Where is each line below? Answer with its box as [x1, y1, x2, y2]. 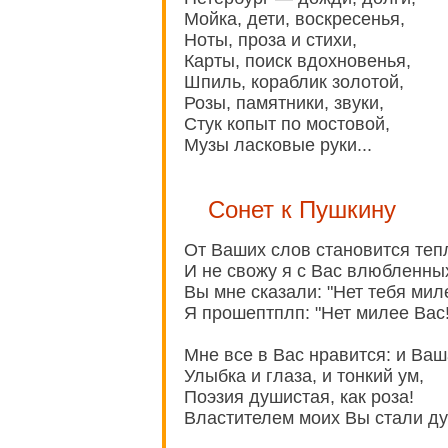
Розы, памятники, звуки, [184, 93, 384, 114]
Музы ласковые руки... [184, 135, 372, 156]
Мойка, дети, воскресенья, [184, 9, 405, 30]
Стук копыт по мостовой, [184, 114, 390, 135]
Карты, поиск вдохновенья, [184, 51, 411, 72]
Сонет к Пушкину [208, 196, 396, 224]
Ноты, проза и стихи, [184, 30, 357, 51]
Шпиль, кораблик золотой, [184, 72, 404, 93]
